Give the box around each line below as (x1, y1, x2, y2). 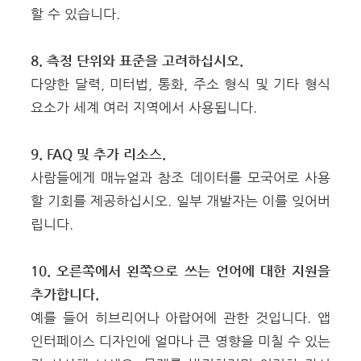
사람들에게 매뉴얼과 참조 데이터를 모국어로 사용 (31, 169, 330, 186)
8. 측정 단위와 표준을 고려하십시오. (31, 52, 243, 69)
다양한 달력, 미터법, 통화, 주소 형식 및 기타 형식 (31, 76, 330, 93)
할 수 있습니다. (31, 6, 120, 23)
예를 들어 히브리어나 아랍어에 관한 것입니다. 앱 (31, 309, 330, 326)
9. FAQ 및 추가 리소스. (31, 146, 166, 163)
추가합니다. (31, 286, 99, 303)
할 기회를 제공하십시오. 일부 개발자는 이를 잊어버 (31, 193, 330, 210)
